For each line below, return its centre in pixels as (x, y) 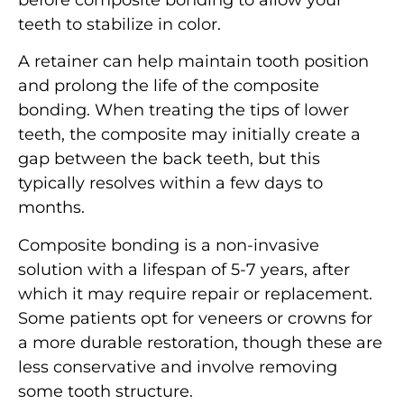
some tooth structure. (106, 391)
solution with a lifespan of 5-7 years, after (184, 269)
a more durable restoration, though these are (200, 342)
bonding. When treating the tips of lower (184, 110)
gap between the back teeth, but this (169, 159)
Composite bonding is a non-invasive (169, 245)
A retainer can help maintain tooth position (193, 62)
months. (51, 208)
